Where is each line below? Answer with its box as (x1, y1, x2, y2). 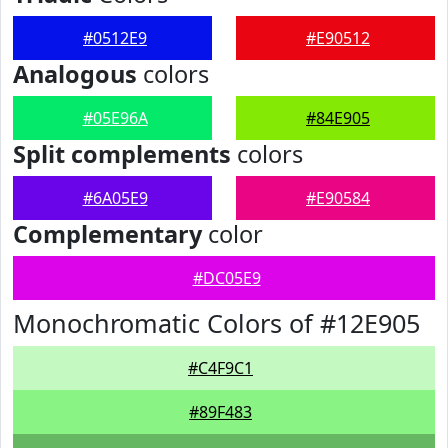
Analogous (13, 58, 137, 90)
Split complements (13, 138, 231, 170)
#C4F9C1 (188, 357, 253, 379)
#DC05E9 (192, 267, 261, 289)
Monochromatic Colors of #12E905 (13, 306, 420, 340)
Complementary (13, 218, 202, 250)
